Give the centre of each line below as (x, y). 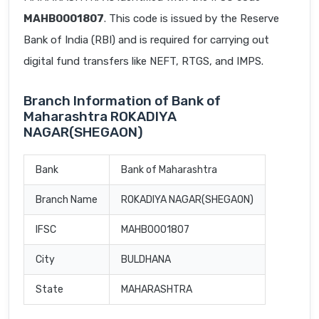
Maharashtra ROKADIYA (100, 117)
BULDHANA (146, 260)
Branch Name (67, 200)
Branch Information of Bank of (122, 101)
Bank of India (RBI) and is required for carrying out (146, 40)
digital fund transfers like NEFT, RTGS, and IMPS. (143, 62)
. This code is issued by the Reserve (192, 19)
